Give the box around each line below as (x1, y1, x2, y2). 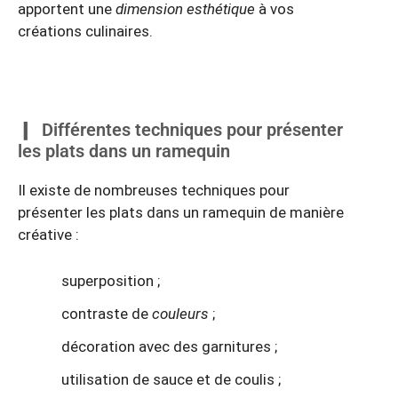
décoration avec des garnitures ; (61, 337, 277, 355)
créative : (18, 226, 79, 244)
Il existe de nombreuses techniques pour (18, 181, 290, 200)
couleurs (152, 304, 209, 322)
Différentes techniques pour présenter (42, 119, 343, 141)
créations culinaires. (18, 22, 156, 41)
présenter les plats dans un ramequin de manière (18, 203, 344, 222)
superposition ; (61, 271, 160, 290)
